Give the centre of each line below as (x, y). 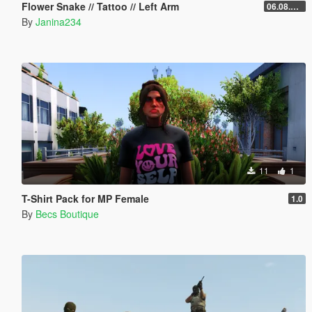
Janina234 (58, 21)
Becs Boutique (67, 213)
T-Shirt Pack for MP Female (85, 198)
